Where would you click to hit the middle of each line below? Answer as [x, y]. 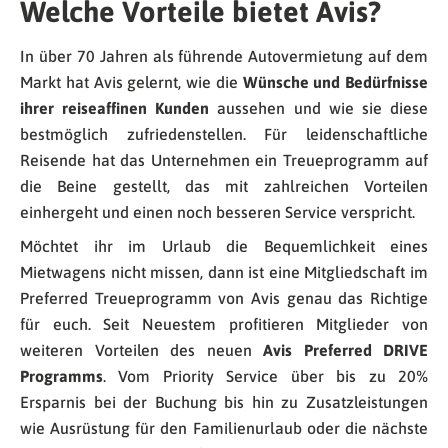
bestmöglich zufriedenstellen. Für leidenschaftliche [224, 134]
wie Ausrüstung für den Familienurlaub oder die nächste [224, 428]
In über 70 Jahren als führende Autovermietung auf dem [224, 56]
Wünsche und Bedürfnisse [335, 82]
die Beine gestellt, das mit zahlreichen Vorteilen [224, 186]
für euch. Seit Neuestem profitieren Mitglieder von [224, 324]
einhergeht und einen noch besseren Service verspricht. [217, 212]
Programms [61, 376]
